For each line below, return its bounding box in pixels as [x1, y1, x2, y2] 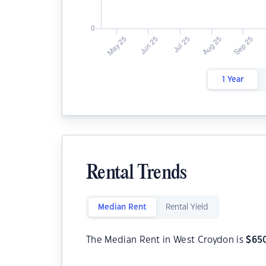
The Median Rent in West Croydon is [86, 236, 246, 245]
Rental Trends [86, 163, 187, 184]
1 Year [221, 76, 243, 83]
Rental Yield [166, 204, 208, 211]
